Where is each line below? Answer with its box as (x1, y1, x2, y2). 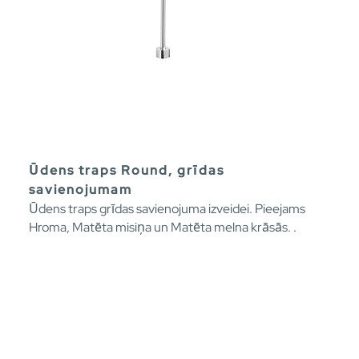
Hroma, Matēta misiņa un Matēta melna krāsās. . (29, 219, 296, 236)
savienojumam (29, 181, 132, 199)
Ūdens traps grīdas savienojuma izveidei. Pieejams (29, 200, 305, 218)
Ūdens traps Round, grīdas (29, 162, 224, 179)
